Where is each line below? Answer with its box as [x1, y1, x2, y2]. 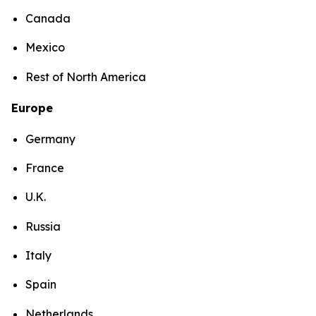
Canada [25, 11, 71, 25]
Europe [11, 100, 53, 115]
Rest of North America [25, 69, 149, 84]
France [25, 160, 64, 175]
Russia [25, 219, 61, 233]
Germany [25, 131, 75, 146]
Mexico [25, 40, 65, 55]
